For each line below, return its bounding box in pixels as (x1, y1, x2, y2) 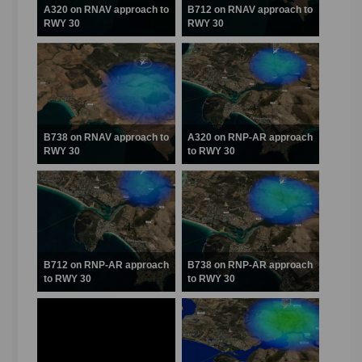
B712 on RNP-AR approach (43, 259, 169, 271)
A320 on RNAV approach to (43, 3, 169, 15)
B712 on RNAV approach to (187, 3, 314, 15)
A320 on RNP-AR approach (187, 131, 314, 143)
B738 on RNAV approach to (43, 131, 169, 143)
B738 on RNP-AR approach (187, 259, 314, 271)
